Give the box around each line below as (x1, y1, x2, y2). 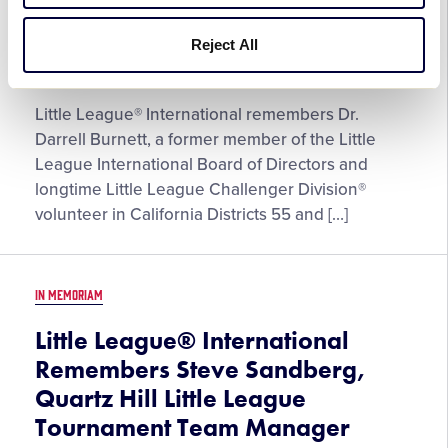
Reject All (190, 35, 258, 53)
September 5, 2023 (35, 61, 171, 81)
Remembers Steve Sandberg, (35, 353, 366, 386)
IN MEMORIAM (35, 286, 103, 302)
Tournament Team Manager (35, 411, 350, 444)
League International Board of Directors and (35, 154, 368, 175)
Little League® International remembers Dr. (35, 104, 359, 125)
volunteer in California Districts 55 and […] (35, 204, 348, 225)
